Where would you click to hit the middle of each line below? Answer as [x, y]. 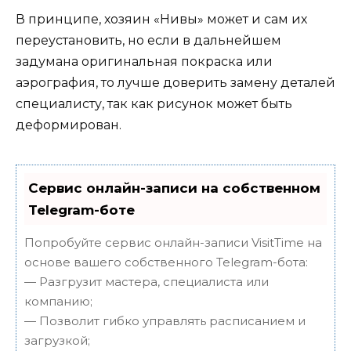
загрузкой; [57, 340]
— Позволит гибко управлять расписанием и [165, 320]
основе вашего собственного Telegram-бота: [166, 262]
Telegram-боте [81, 210]
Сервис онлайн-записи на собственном [174, 188]
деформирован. [69, 125]
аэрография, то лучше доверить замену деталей [175, 82]
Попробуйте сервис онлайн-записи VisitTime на [173, 242]
